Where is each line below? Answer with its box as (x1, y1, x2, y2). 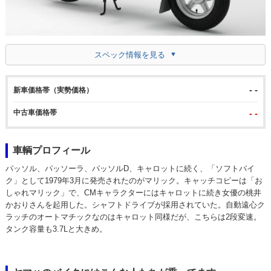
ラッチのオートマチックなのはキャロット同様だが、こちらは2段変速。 (5, 212, 261, 221)
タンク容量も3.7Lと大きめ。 (5, 224, 107, 233)
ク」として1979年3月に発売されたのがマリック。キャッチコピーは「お (5, 175, 263, 185)
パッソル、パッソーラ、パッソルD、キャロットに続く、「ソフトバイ (5, 163, 255, 173)
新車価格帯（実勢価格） (13, 85, 93, 94)
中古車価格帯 (13, 108, 57, 117)
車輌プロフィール (12, 145, 90, 155)
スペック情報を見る (94, 50, 165, 59)
